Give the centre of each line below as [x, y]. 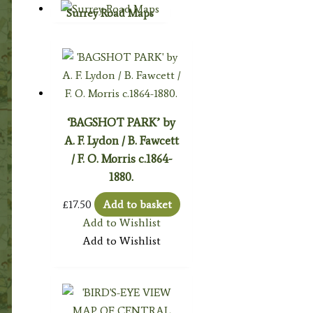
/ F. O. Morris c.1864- [121, 158]
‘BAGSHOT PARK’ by [122, 122]
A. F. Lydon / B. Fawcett [121, 140]
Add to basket [137, 204]
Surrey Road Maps [110, 13]
